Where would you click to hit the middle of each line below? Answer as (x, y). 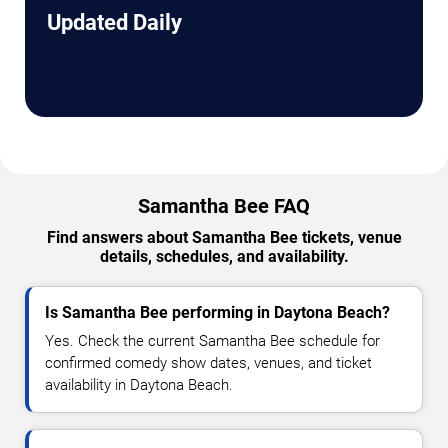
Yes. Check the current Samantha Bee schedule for (212, 340)
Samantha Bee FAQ (224, 205)
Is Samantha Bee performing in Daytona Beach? (217, 312)
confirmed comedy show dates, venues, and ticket (208, 362)
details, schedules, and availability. (224, 256)
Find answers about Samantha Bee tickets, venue (224, 237)
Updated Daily (114, 22)
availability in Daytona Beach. (139, 384)
